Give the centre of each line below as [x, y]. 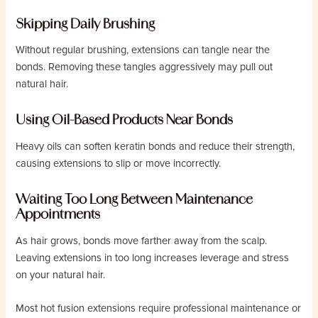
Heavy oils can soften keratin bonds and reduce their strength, [155, 146]
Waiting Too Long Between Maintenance [135, 199]
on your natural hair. [61, 275]
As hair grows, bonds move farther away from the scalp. [142, 241]
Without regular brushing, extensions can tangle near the [143, 50]
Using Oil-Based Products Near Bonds [125, 120]
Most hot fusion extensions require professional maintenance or [159, 309]
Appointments [58, 214]
